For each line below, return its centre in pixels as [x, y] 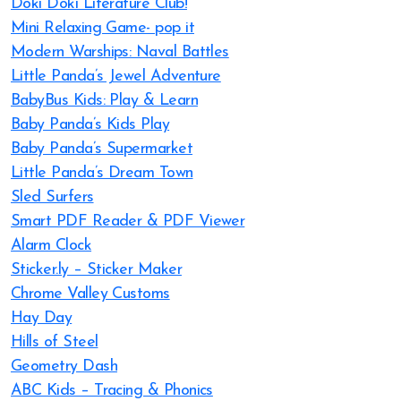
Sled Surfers [52, 197]
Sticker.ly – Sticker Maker [96, 270]
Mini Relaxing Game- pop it [102, 28]
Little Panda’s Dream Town [102, 173]
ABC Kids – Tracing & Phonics [112, 391]
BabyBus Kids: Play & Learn [104, 101]
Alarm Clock [51, 246]
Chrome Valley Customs [90, 294]
